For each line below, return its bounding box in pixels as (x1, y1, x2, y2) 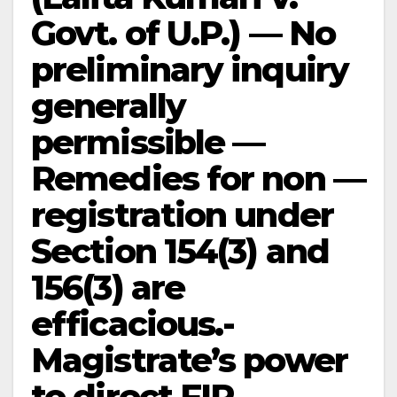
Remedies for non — (31, 158, 365, 199)
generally (31, 85, 185, 127)
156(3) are (31, 267, 185, 308)
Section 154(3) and (31, 230, 329, 272)
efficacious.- (31, 303, 235, 345)
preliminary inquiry (31, 49, 348, 90)
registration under (31, 194, 333, 236)
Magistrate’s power (31, 339, 347, 381)
